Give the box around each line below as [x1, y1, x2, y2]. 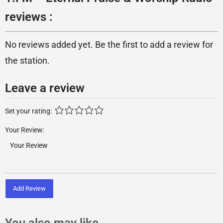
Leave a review [5, 81, 85, 95]
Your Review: [5, 126, 44, 134]
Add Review [13, 184, 46, 192]
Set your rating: [5, 107, 52, 115]
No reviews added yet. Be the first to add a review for [5, 39, 213, 50]
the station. [5, 55, 50, 66]
